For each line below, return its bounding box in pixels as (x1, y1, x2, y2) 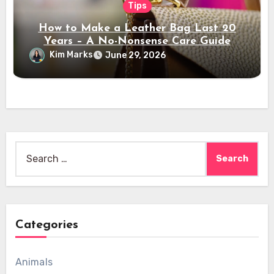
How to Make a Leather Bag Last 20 (38, 22, 236, 34)
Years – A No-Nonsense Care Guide (43, 35, 231, 47)
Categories (15, 219, 78, 232)
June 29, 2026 (105, 50, 166, 61)
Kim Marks (50, 49, 94, 60)
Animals (15, 256, 53, 268)
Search (14, 143, 47, 155)
